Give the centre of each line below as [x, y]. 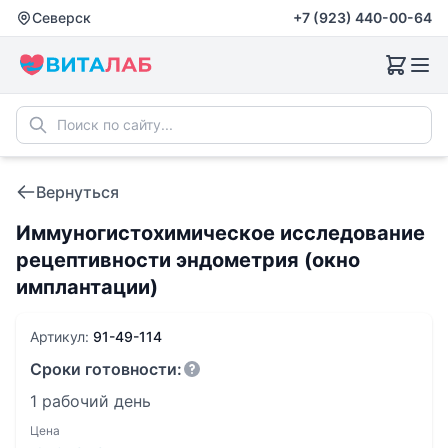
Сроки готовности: [106, 369]
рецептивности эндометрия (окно [188, 260]
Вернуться [77, 192]
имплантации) [87, 287]
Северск [61, 17]
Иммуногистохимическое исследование [220, 233]
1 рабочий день [90, 401]
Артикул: [61, 336]
